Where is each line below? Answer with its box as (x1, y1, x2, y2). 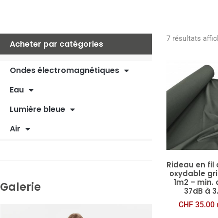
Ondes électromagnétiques (10, 65, 119, 76)
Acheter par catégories (10, 38, 103, 50)
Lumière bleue (10, 104, 65, 115)
